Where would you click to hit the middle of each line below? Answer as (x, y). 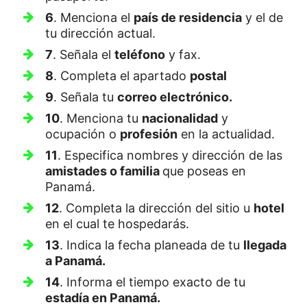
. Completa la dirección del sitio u (156, 208)
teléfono (140, 54)
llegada (265, 245)
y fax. (183, 54)
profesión (149, 134)
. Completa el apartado (122, 75)
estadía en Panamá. (103, 297)
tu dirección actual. (100, 33)
